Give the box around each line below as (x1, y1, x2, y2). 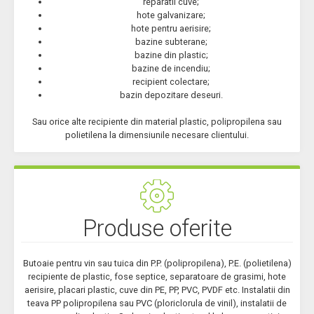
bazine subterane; (135, 36, 207, 47)
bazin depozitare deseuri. (119, 89, 223, 100)
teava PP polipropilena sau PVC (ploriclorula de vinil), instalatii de (27, 297, 287, 308)
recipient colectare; (132, 76, 210, 87)
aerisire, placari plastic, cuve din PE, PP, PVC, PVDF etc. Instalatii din (24, 284, 290, 295)
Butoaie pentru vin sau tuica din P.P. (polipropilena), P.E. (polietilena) (22, 257, 292, 268)
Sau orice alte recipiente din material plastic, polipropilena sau (32, 116, 282, 128)
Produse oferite (82, 215, 232, 243)
